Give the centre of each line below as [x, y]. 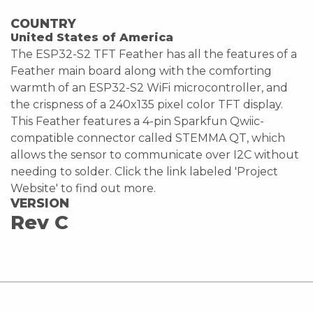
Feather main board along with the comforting [141, 71]
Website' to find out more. [83, 188]
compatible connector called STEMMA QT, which [148, 138]
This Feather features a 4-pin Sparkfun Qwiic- [137, 121]
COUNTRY [43, 23]
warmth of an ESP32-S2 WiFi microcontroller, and [149, 87]
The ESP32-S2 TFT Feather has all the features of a [154, 54]
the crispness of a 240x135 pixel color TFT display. [147, 104]
